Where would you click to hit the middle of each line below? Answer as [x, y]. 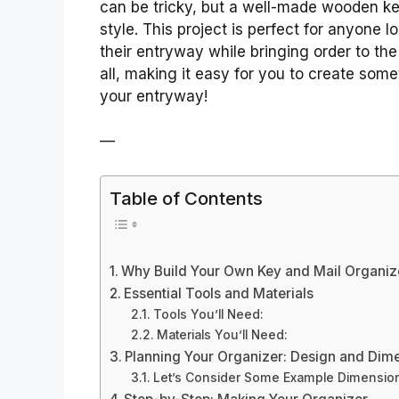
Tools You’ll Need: [208, 315]
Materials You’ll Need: [222, 335]
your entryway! [154, 96]
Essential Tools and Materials [219, 294]
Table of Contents [186, 198]
